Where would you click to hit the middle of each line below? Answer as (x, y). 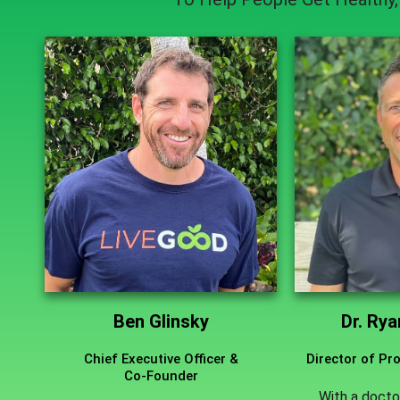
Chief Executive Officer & (161, 359)
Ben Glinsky (161, 322)
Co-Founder (161, 376)
